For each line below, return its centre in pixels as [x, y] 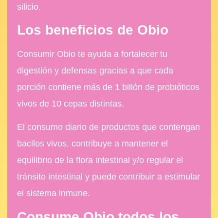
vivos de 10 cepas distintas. [71, 103]
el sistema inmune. [54, 193]
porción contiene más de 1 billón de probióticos [108, 87]
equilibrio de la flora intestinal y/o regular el [100, 160]
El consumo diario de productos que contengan [109, 127]
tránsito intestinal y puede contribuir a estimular [109, 177]
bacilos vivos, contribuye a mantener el [92, 144]
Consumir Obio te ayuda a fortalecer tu [92, 54]
